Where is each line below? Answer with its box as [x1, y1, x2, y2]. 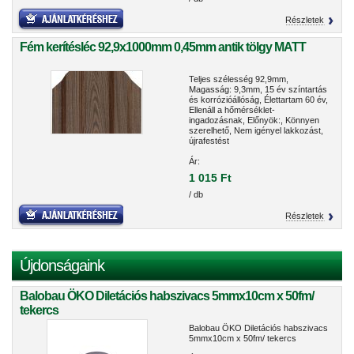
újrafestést [189, 136, 229, 145]
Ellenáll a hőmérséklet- [189, 105, 275, 115]
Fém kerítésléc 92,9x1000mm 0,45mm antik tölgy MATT [20, 40, 306, 54]
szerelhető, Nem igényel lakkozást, [189, 126, 323, 135]
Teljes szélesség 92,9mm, [189, 74, 288, 84]
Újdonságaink [20, 257, 104, 274]
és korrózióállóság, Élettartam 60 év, [189, 95, 328, 104]
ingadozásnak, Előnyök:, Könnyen [189, 115, 319, 125]
